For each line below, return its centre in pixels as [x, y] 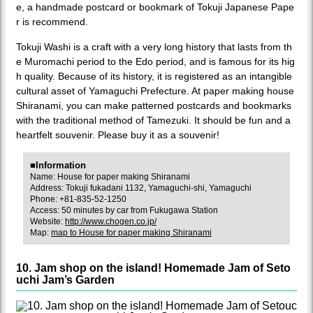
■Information [58, 165]
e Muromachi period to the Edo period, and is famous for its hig [155, 61]
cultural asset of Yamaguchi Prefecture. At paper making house [155, 90]
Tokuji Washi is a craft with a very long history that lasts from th [154, 46]
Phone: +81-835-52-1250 [78, 199]
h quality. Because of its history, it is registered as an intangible [154, 76]
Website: [48, 221]
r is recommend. [52, 21]
